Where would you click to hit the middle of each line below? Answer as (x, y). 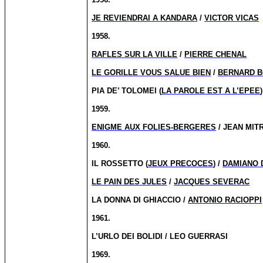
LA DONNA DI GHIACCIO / (140, 200)
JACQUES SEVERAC (212, 182)
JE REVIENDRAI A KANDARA (145, 18)
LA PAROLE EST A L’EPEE (211, 91)
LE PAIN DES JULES (129, 182)
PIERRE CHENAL (216, 54)
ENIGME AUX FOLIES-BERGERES (154, 127)
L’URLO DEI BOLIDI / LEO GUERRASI (160, 236)
